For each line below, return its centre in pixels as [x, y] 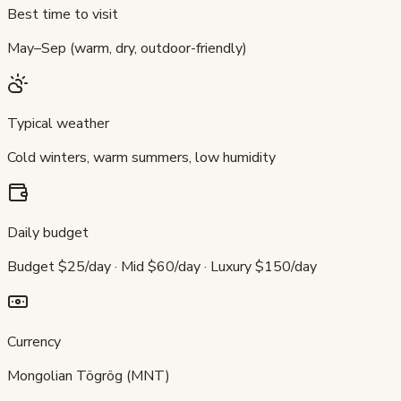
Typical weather [58, 123]
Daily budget [48, 232]
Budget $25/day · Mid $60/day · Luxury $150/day [162, 266]
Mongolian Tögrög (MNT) [89, 375]
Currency [34, 341]
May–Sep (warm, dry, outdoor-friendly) [127, 48]
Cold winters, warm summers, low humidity [141, 157]
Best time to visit [63, 14]
